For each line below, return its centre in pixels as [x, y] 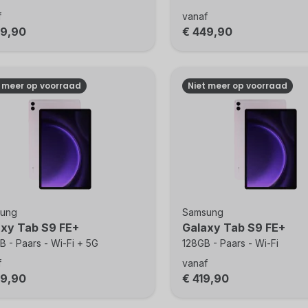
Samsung [202, 212]
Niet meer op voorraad [237, 86]
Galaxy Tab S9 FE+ [233, 228]
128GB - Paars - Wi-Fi [230, 243]
